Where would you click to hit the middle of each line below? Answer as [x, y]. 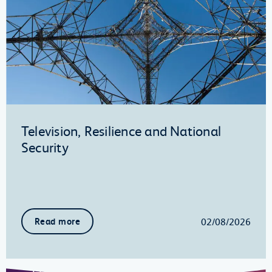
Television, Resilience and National [121, 130]
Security [45, 147]
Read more [58, 221]
